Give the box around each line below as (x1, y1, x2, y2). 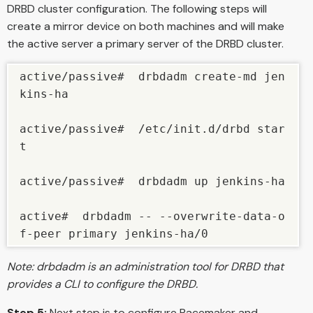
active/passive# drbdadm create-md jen (20, 69, 285, 83)
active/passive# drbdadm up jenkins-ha (20, 174, 285, 188)
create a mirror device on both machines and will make (7, 18, 284, 34)
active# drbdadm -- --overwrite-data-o (20, 209, 285, 223)
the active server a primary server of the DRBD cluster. (7, 36, 284, 51)
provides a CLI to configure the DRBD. (7, 276, 198, 291)
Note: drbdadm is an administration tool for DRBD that (7, 259, 284, 274)
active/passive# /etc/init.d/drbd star (20, 122, 285, 136)
